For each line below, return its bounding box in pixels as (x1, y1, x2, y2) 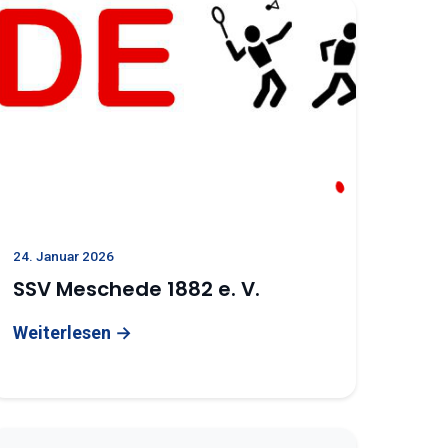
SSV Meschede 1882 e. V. (13, 275, 261, 303)
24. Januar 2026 (13, 248, 115, 264)
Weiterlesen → (13, 322, 133, 343)
